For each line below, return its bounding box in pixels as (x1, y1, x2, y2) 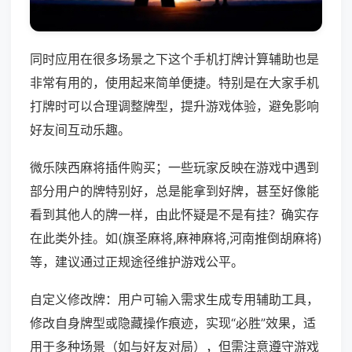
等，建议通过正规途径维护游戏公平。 (30, 254, 244, 270)
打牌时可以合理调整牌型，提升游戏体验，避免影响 (30, 98, 319, 115)
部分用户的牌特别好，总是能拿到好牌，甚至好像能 (30, 183, 319, 200)
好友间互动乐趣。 (30, 122, 130, 138)
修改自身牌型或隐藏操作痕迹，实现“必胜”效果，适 (30, 315, 316, 332)
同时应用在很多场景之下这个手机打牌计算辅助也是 (30, 51, 319, 68)
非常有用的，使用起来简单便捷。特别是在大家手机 (30, 75, 319, 91)
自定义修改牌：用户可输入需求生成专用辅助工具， (30, 291, 319, 308)
